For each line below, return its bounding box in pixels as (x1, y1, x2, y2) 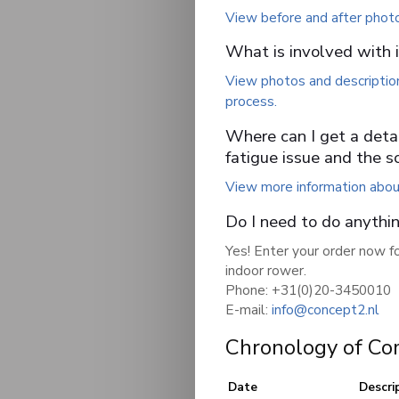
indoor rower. (225, 261, 306, 280)
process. (225, 92, 277, 110)
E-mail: (225, 300, 272, 319)
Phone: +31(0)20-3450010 (225, 281, 391, 299)
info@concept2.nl (272, 300, 379, 319)
